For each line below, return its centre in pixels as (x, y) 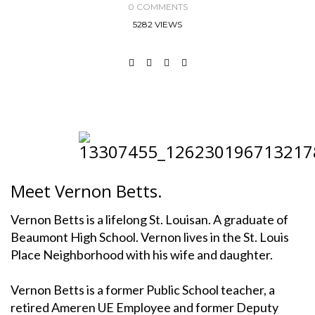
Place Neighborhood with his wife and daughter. (142, 254)
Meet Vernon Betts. (86, 191)
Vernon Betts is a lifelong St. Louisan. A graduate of (149, 219)
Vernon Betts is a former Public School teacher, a (143, 289)
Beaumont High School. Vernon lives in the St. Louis (150, 237)
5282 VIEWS (157, 24)
